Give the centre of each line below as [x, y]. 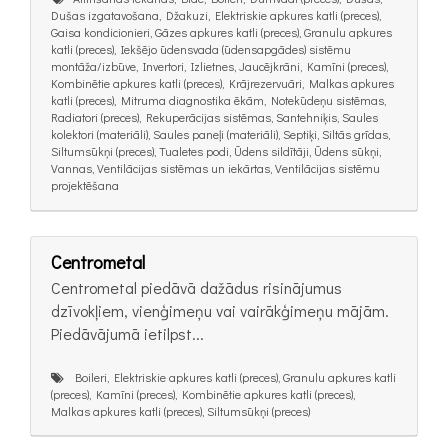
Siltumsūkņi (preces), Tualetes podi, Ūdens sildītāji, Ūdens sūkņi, [216, 151]
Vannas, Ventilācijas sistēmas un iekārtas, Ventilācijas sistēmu [215, 168]
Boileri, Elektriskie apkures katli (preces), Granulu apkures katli [230, 376]
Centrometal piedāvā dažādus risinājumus [196, 287]
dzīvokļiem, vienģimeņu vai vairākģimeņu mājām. [220, 310]
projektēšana [85, 185]
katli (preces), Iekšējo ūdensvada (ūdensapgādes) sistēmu [201, 49]
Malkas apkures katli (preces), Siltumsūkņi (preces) [180, 410]
